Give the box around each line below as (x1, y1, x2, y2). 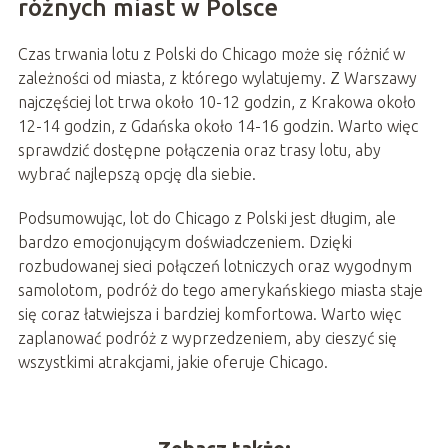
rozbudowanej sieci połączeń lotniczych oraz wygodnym (17, 257, 412, 276)
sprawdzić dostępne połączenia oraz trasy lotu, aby (17, 141, 381, 160)
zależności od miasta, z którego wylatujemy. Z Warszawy (17, 69, 417, 88)
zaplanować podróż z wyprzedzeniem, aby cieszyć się (17, 329, 397, 348)
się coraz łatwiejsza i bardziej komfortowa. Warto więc (17, 305, 401, 324)
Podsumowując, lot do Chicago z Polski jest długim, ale (17, 209, 396, 228)
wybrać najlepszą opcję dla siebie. (17, 165, 256, 184)
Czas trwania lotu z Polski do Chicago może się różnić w (17, 45, 405, 64)
